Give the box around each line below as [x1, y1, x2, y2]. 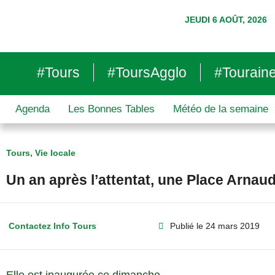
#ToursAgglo [107, 64, 187, 80]
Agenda [15, 103, 50, 115]
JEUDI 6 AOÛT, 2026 [184, 15, 267, 25]
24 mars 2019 [205, 221, 260, 231]
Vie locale [35, 148, 76, 158]
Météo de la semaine [173, 103, 268, 115]
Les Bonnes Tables [68, 103, 155, 115]
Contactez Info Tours [8, 221, 96, 231]
